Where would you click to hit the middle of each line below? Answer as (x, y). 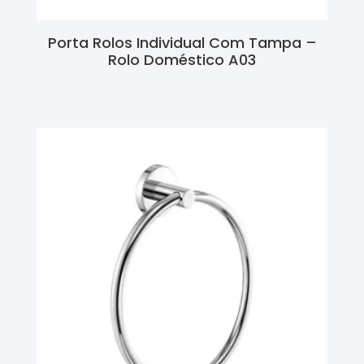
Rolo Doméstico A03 (182, 60)
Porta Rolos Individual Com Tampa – (182, 43)
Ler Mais (182, 87)
